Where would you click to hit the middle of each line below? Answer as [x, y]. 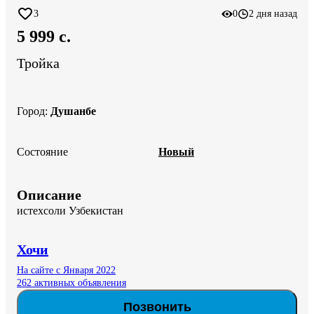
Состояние [42, 151]
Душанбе [73, 111]
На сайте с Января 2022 [66, 270]
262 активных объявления [71, 282]
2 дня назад [273, 14]
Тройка [38, 63]
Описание [49, 194]
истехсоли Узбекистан [70, 210]
